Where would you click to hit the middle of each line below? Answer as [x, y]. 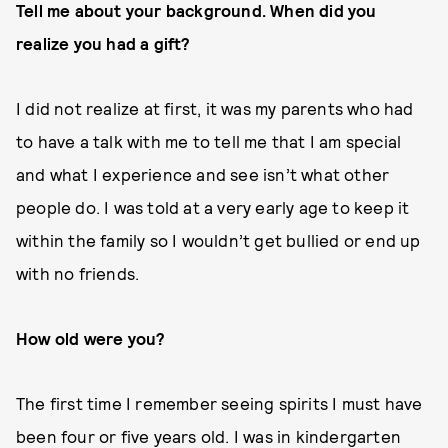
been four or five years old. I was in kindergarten [209, 436]
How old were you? [91, 338]
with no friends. [78, 273]
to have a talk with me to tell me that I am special [209, 141]
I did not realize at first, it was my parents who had [215, 108]
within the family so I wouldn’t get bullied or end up [218, 240]
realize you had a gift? [103, 43]
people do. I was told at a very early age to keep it [213, 207]
